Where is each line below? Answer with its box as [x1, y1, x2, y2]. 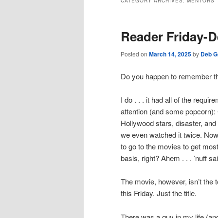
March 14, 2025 [149, 50, 191, 59]
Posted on [121, 50, 149, 58]
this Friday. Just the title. [121, 188, 197, 199]
